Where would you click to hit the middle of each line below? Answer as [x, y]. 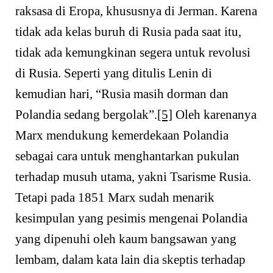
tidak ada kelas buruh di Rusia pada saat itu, [128, 32]
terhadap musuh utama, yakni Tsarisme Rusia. [133, 177]
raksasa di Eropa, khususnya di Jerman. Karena [136, 11]
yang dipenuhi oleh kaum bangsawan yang [126, 239]
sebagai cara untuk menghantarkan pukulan [127, 156]
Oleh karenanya [214, 115]
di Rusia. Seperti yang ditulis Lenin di [114, 73]
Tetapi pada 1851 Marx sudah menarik [115, 198]
